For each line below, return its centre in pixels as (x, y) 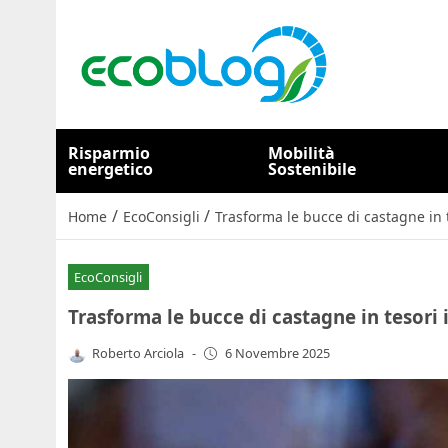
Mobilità (302, 153)
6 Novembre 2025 (277, 353)
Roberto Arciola (138, 352)
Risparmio (109, 153)
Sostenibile (312, 169)
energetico (110, 169)
